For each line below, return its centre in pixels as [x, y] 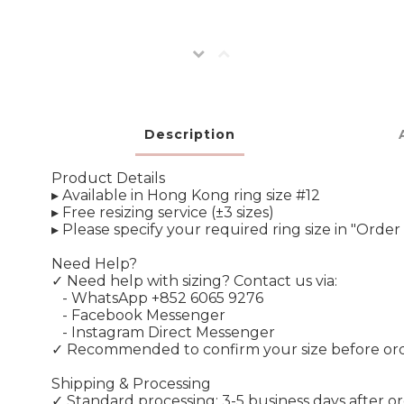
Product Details [108, 179]
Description [190, 135]
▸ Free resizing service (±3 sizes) [163, 213]
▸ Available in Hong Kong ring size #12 [186, 196]
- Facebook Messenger [146, 316]
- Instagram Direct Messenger [170, 333]
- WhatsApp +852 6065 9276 [163, 298]
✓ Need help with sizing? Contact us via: [194, 281]
